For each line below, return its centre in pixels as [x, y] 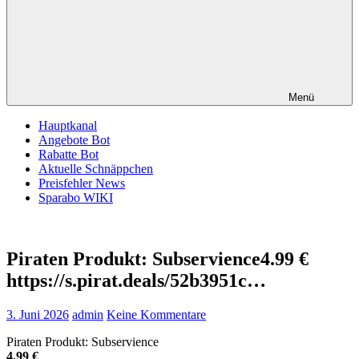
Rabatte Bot [69, 154]
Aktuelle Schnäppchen [96, 169]
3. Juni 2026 [38, 314]
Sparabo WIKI [76, 198]
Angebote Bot [74, 140]
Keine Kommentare [156, 314]
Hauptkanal [68, 125]
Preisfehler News [82, 183]
